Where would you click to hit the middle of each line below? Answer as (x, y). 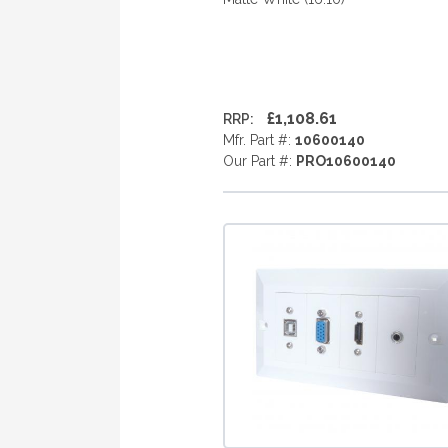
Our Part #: (259, 161)
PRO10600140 (345, 161)
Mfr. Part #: (258, 140)
